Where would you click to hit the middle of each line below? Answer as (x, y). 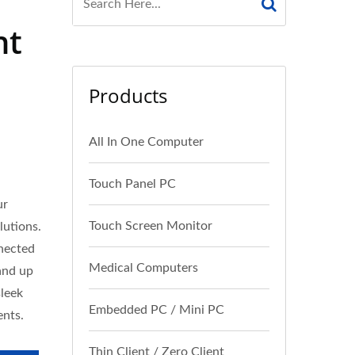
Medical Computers (143, 268)
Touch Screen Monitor (151, 226)
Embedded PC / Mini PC (157, 310)
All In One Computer (146, 142)
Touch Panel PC (132, 184)
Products (128, 95)
